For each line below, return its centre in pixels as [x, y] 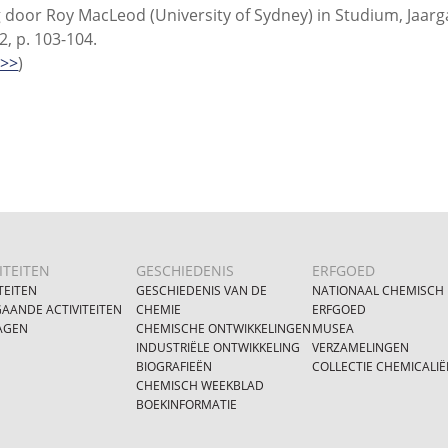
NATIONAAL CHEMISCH [377, 290]
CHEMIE [159, 309]
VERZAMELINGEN [360, 347]
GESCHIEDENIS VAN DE [202, 290]
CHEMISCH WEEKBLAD [200, 385]
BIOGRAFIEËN [174, 366]
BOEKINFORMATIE [187, 404]
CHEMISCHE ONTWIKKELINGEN [224, 328]
